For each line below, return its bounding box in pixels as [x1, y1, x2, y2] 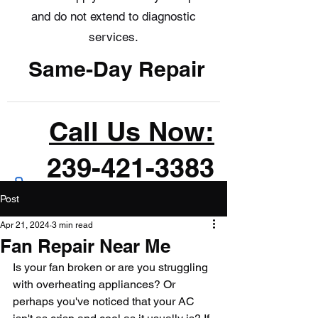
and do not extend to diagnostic [31, 9, 196, 23]
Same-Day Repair [28, 56, 205, 82]
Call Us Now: [49, 115, 214, 148]
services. [89, 30, 138, 44]
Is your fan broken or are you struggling [13, 261, 211, 274]
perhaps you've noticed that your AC [13, 295, 197, 308]
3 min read [52, 220, 93, 230]
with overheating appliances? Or [13, 278, 178, 291]
